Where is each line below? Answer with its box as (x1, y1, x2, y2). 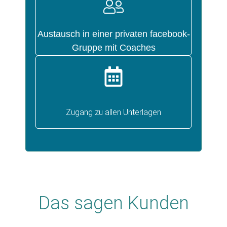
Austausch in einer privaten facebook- (37, 28, 190, 39)
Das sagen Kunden (38, 192, 189, 214)
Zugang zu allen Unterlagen (66, 107, 161, 117)
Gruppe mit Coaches (71, 42, 156, 53)
